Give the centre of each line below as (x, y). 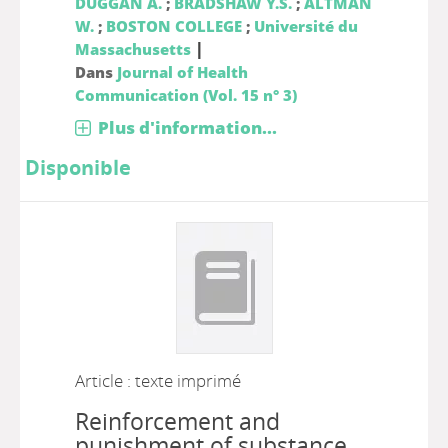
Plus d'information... (187, 127)
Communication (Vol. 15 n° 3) (185, 95)
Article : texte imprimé (157, 380)
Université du (305, 26)
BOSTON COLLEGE (173, 26)
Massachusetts (132, 49)
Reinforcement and (177, 421)
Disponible (78, 167)
